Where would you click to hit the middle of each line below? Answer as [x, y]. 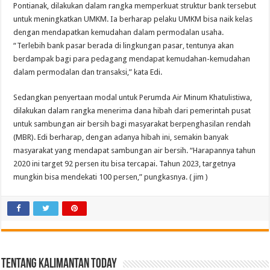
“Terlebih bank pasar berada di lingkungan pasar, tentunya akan [124, 46]
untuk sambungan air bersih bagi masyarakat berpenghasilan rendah [132, 124]
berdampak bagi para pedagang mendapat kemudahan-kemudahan [132, 59]
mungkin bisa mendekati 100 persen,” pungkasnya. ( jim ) [111, 177]
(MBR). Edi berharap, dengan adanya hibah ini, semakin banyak [121, 137]
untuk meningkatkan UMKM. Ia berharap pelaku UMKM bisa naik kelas [133, 19]
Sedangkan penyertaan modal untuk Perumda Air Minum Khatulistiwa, [133, 98]
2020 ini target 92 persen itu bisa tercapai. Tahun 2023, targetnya [125, 164]
